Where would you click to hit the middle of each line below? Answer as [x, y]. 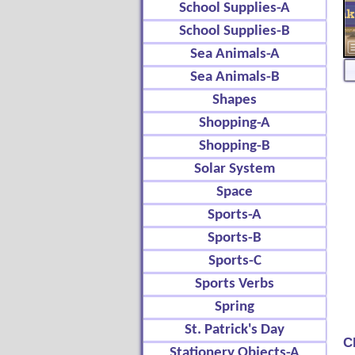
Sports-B [235, 238]
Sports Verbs [235, 284]
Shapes [235, 100]
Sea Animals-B [235, 77]
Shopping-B [235, 146]
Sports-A [235, 215]
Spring [235, 307]
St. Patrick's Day [235, 330]
